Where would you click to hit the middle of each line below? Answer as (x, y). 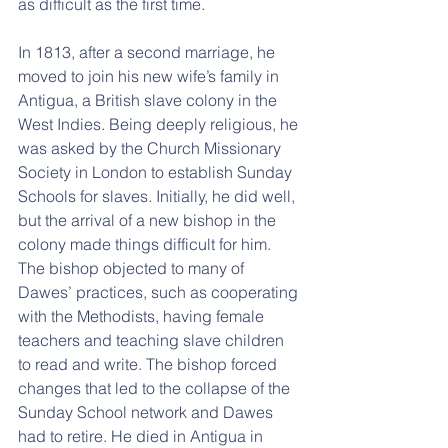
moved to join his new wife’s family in (150, 76)
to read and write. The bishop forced (149, 364)
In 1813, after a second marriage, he (148, 52)
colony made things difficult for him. (146, 244)
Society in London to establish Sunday (157, 172)
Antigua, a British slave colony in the (149, 100)
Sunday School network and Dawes (147, 412)
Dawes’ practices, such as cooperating (160, 292)
